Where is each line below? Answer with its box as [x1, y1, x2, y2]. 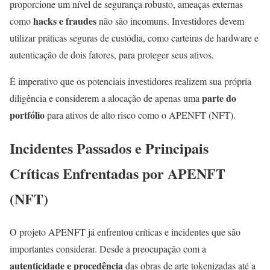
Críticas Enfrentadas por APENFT [10, 163, 225, 184]
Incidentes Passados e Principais [10, 137, 209, 159]
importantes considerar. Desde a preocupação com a [10, 242, 206, 256]
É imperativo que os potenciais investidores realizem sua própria [10, 75, 251, 88]
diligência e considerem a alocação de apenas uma [10, 92, 202, 105]
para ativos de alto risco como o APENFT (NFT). [45, 108, 236, 122]
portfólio [10, 108, 45, 122]
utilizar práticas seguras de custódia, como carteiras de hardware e [10, 31, 259, 45]
